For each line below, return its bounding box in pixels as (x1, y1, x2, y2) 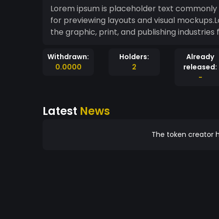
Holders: (119, 52, 149, 62)
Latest (43, 103, 80, 119)
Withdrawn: (47, 52, 89, 62)
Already (186, 52, 214, 62)
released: (183, 62, 217, 72)
